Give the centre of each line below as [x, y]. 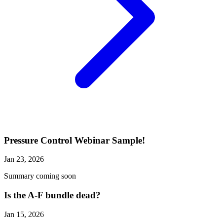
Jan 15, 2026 [24, 214]
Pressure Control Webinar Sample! [74, 140]
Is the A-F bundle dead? [52, 195]
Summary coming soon [40, 176]
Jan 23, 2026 [24, 159]
